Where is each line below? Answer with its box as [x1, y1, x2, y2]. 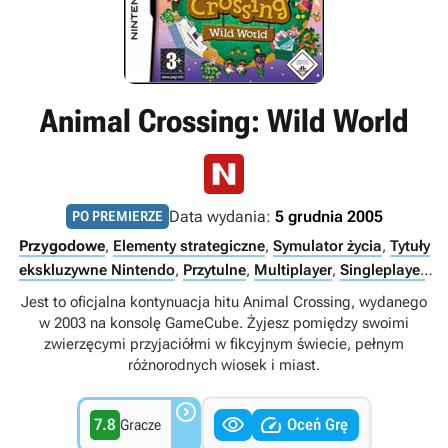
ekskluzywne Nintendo [19, 261, 175, 279]
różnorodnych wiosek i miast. [128, 356, 320, 374]
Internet [179, 285, 232, 303]
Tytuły [389, 237, 430, 255]
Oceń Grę [286, 415, 348, 434]
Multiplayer [254, 261, 332, 279]
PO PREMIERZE [71, 208, 163, 224]
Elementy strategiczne [112, 237, 265, 255]
